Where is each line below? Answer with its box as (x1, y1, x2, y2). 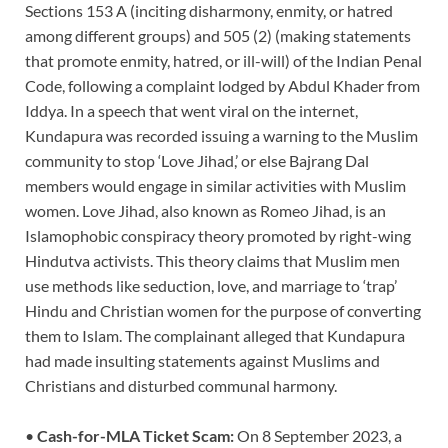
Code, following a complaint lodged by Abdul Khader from (25, 75, 420, 95)
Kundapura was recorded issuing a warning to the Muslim (25, 125, 418, 145)
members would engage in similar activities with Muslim (25, 175, 406, 195)
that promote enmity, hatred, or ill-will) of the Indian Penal (25, 50, 422, 70)
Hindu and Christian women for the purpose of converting (25, 300, 421, 320)
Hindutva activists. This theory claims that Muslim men (25, 250, 400, 270)
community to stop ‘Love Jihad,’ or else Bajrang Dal (25, 150, 369, 170)
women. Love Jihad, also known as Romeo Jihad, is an (25, 200, 386, 220)
